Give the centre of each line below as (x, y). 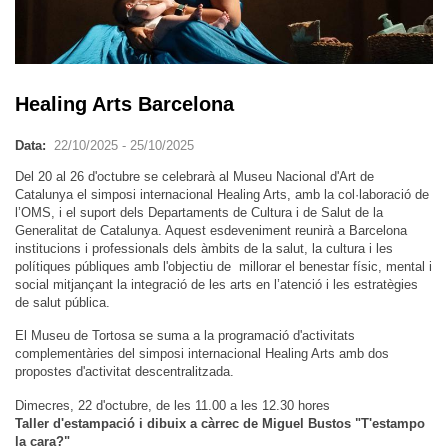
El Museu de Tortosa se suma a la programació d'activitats (185, 336)
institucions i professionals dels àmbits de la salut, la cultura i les (204, 248)
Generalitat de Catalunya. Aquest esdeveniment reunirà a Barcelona (211, 230)
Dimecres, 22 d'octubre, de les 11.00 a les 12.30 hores (172, 405)
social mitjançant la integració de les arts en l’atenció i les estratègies (216, 284)
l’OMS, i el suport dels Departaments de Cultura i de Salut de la (199, 212)
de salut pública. (62, 302)
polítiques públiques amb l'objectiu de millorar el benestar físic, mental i (223, 266)
